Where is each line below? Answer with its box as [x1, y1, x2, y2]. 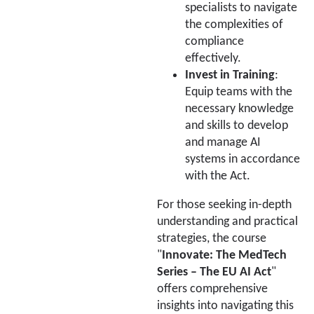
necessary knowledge [185, 102, 294, 115]
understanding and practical [157, 216, 298, 228]
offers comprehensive [157, 283, 268, 296]
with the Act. [185, 170, 250, 182]
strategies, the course [157, 233, 266, 245]
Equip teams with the [185, 86, 292, 98]
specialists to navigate [185, 1, 297, 14]
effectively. [185, 52, 241, 64]
